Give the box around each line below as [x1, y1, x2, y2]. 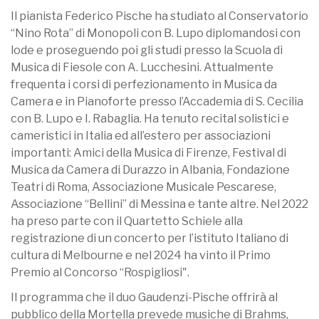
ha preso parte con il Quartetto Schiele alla [11, 214, 243, 228]
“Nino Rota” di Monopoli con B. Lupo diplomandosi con [11, 26, 300, 40]
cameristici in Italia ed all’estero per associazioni [11, 128, 271, 142]
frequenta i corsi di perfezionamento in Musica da [11, 77, 277, 91]
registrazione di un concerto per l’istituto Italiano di [11, 231, 288, 245]
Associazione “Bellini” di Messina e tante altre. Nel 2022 [11, 197, 308, 211]
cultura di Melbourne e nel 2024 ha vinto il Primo [11, 248, 271, 262]
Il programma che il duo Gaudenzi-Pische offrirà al [11, 290, 278, 304]
